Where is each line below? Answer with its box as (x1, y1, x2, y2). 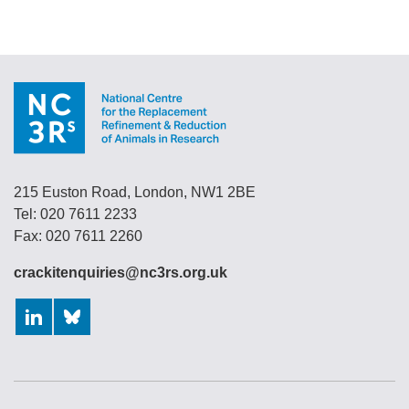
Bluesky (53, 337, 105, 353)
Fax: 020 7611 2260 (14, 228, 142, 245)
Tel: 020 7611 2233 (14, 206, 137, 223)
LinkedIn (15, 337, 70, 353)
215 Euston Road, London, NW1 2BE (14, 184, 256, 201)
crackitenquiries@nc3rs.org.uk (14, 265, 227, 281)
